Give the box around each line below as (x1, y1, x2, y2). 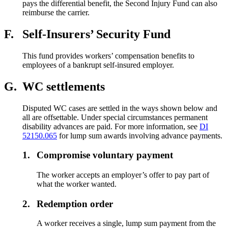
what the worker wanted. (37, 179, 117, 188)
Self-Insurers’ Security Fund (22, 27, 170, 41)
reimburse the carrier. (22, 8, 90, 17)
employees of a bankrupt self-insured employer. (22, 60, 174, 69)
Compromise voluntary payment (37, 150, 174, 161)
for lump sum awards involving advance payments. (57, 131, 222, 140)
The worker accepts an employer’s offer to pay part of (37, 170, 210, 179)
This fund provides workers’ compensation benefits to (22, 51, 194, 60)
